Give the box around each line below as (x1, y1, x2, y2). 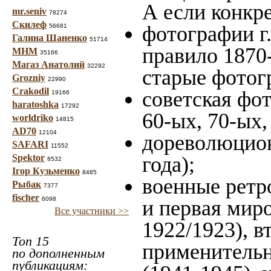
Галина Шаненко (12, 33, 87, 43)
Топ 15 (12, 233, 49, 249)
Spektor (12, 152, 45, 163)
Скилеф (12, 19, 47, 30)
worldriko (12, 113, 53, 123)
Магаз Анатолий (12, 59, 85, 70)
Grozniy (12, 73, 45, 83)
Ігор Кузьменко (12, 166, 80, 176)
